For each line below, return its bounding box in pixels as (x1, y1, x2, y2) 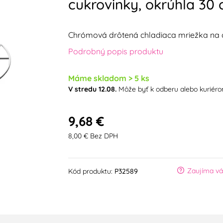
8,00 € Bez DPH (68, 131, 118, 140)
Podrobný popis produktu (68, 46, 163, 57)
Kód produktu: (68, 167, 112, 176)
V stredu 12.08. (68, 85, 116, 94)
